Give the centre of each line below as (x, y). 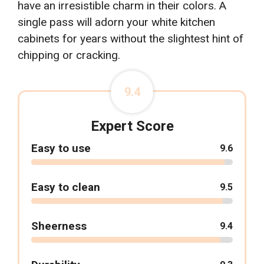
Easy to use (61, 148)
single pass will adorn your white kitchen (116, 22)
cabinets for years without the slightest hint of (131, 39)
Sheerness (59, 226)
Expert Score (132, 126)
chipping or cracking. (69, 55)
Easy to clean (66, 187)
